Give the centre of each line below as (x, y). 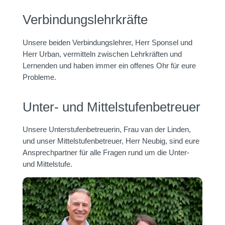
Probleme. (39, 77)
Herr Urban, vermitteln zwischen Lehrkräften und (102, 54)
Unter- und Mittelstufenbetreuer (111, 107)
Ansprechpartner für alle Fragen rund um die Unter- (106, 153)
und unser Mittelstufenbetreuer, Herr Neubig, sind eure (111, 141)
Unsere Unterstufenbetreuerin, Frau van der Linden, (107, 130)
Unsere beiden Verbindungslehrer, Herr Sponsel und (107, 42)
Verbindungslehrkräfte (85, 20)
